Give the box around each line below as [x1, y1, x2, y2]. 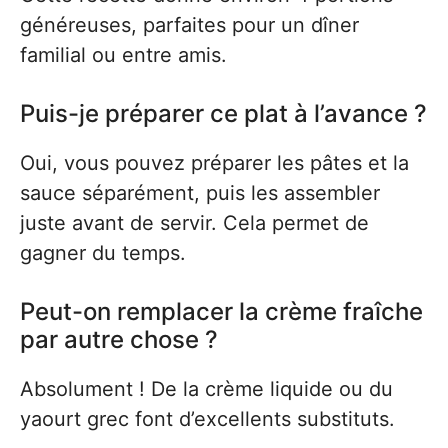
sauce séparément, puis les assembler [20, 181, 380, 205]
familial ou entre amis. [20, 43, 227, 67]
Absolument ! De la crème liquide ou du [20, 377, 393, 401]
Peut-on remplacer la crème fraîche [20, 297, 423, 326]
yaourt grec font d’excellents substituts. [20, 407, 395, 431]
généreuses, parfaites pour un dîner [20, 13, 359, 37]
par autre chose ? [20, 325, 218, 354]
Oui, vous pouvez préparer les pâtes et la [20, 151, 409, 175]
